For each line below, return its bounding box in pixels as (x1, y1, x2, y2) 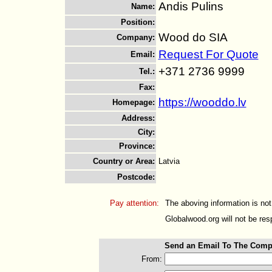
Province (118, 141, 152, 151)
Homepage (112, 98, 152, 107)
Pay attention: (110, 199, 159, 208)
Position (120, 18, 152, 27)
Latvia (158, 157, 180, 166)
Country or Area (92, 157, 152, 166)
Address (121, 114, 152, 123)
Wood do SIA (158, 31, 228, 44)
